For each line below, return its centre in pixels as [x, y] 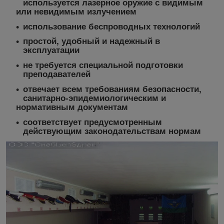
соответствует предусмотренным [92, 122]
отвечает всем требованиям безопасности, [112, 89]
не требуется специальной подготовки [103, 65]
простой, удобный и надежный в [91, 41]
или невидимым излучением [76, 11]
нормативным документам [72, 107]
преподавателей [57, 74]
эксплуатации [51, 50]
